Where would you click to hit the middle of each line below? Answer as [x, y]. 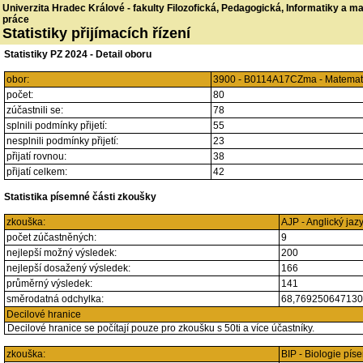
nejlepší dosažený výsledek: [68, 268]
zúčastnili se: [35, 110]
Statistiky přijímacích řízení [96, 33]
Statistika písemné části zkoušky [80, 197]
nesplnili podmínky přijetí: [62, 141]
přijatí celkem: [37, 172]
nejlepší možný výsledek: [62, 253]
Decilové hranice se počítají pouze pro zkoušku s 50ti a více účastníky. [160, 328]
